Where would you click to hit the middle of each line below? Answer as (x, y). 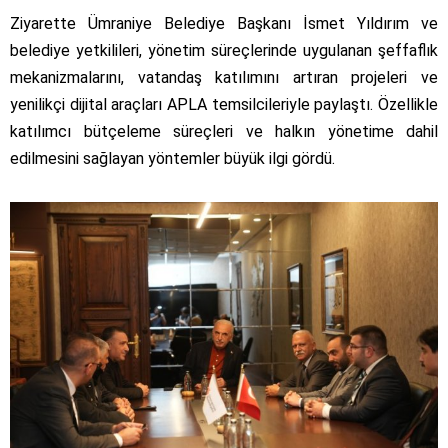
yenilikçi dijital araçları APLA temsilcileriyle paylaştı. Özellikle (224, 104)
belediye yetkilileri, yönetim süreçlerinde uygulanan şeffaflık (224, 50)
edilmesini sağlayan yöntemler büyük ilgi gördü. (172, 158)
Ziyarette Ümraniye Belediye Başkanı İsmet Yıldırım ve (224, 23)
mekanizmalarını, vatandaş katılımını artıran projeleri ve (224, 77)
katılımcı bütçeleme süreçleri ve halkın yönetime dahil (224, 131)
